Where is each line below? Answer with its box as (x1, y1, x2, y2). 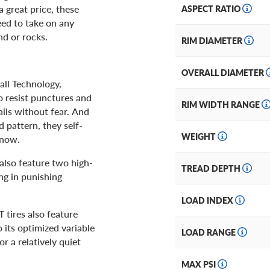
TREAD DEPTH (181, 162, 242, 175)
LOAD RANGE (181, 226, 237, 239)
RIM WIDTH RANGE (181, 98, 262, 111)
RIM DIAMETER (181, 34, 244, 47)
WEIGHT (181, 130, 218, 143)
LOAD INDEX (181, 194, 235, 207)
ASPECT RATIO (181, 2, 242, 15)
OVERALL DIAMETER (181, 66, 266, 79)
